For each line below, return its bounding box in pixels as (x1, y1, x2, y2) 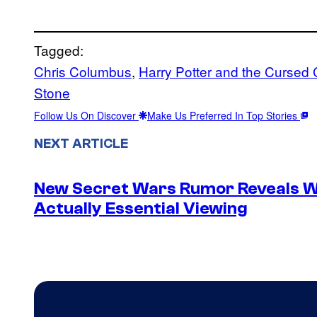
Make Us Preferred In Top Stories (147, 108, 300, 122)
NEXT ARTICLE (34, 135, 128, 151)
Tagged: (34, 40, 83, 59)
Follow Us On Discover (34, 108, 139, 122)
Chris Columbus (34, 61, 132, 81)
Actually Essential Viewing (34, 199, 248, 219)
